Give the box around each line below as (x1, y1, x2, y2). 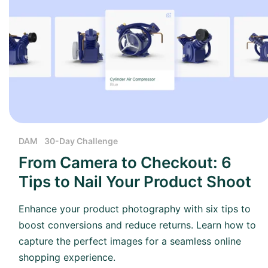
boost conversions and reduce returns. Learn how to (19, 219, 256, 232)
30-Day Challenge (44, 136, 118, 147)
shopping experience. (19, 251, 115, 264)
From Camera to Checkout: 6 (19, 153, 232, 172)
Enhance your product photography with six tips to (19, 203, 251, 215)
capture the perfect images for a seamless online (19, 235, 241, 248)
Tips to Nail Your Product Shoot (19, 172, 251, 191)
